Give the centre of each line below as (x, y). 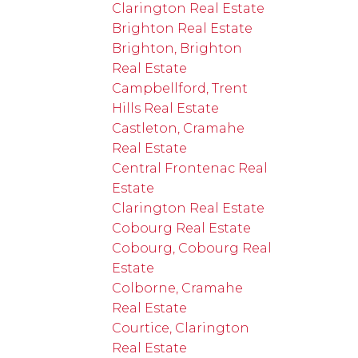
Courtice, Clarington (181, 328)
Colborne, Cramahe (178, 288)
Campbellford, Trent (180, 88)
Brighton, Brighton (177, 48)
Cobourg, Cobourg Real (192, 248)
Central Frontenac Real (190, 168)
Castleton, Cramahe (179, 128)
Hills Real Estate (166, 108)
